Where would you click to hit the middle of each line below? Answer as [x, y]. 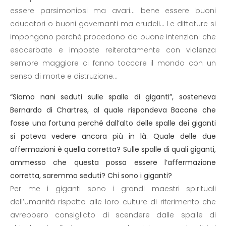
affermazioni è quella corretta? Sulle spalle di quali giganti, [113, 149]
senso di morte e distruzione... [64, 76]
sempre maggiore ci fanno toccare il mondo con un [113, 63]
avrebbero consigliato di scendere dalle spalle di [113, 215]
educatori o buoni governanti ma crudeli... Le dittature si [113, 24]
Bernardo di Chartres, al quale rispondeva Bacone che [113, 110]
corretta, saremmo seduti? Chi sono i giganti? [91, 176]
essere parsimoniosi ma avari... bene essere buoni [113, 11]
